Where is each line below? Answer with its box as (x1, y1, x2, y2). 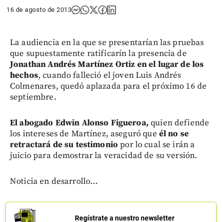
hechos (10, 69, 38, 81)
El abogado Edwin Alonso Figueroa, (10, 117, 149, 128)
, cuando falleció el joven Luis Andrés (38, 69, 181, 81)
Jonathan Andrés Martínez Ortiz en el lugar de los (10, 58, 204, 70)
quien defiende (148, 117, 210, 128)
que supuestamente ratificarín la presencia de (10, 48, 187, 59)
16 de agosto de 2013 (6, 5, 71, 13)
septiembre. (10, 91, 56, 103)
